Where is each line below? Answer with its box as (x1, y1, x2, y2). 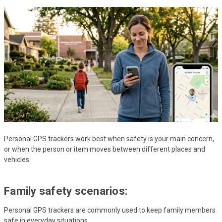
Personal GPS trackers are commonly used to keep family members (4, 206, 216, 214)
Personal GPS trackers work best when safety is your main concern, (4, 134, 214, 143)
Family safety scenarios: (4, 184, 127, 197)
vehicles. (4, 155, 31, 164)
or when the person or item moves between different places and (4, 145, 205, 153)
